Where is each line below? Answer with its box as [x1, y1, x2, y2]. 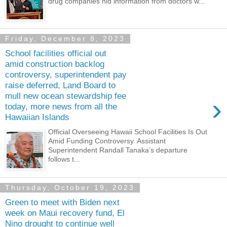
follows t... [48, 155, 81, 163]
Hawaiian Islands [5, 112, 69, 123]
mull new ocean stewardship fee [5, 91, 126, 101]
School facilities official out [5, 48, 106, 59]
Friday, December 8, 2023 [5, 34, 125, 43]
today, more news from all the [5, 101, 117, 112]
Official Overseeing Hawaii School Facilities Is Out [48, 127, 208, 136]
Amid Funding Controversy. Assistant [48, 136, 166, 145]
